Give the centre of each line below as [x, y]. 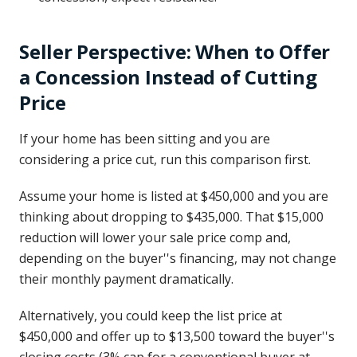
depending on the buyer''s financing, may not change [178, 258]
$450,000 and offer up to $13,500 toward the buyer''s [177, 336]
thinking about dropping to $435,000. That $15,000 [171, 217]
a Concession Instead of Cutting [168, 77]
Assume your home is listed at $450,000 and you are [174, 196]
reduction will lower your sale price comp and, [155, 237]
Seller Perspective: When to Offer [175, 51]
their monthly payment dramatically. [126, 279]
